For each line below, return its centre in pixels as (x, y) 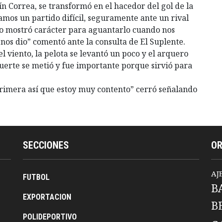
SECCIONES (46, 145)
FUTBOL (36, 177)
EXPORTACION (47, 197)
